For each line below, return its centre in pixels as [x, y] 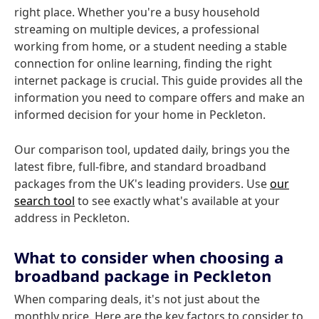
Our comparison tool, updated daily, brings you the [152, 150]
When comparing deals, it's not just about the [137, 299]
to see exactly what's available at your [177, 201]
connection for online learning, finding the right [143, 63]
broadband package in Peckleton [143, 276]
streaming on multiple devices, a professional [137, 29]
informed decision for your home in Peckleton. [140, 115]
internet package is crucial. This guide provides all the [158, 80]
